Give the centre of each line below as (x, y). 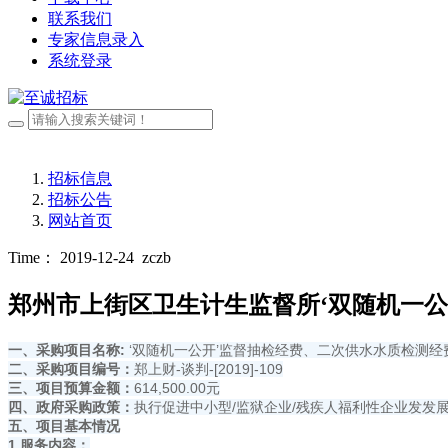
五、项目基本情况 (64, 426)
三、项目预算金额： (71, 388)
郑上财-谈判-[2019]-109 (208, 369)
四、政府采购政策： (71, 407)
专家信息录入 (96, 39)
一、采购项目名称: (66, 350)
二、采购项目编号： (71, 369)
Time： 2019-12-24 (71, 258)
